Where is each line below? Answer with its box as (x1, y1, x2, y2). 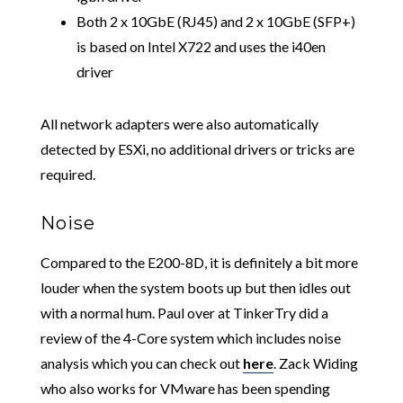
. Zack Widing (273, 354, 358, 372)
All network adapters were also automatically (40, 114, 318, 132)
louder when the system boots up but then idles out (40, 278, 351, 296)
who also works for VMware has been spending (40, 379, 330, 397)
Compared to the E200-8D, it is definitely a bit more (40, 253, 358, 271)
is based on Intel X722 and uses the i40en (76, 37, 326, 55)
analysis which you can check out (40, 354, 243, 372)
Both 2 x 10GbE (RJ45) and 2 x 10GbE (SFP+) (76, 12, 355, 30)
